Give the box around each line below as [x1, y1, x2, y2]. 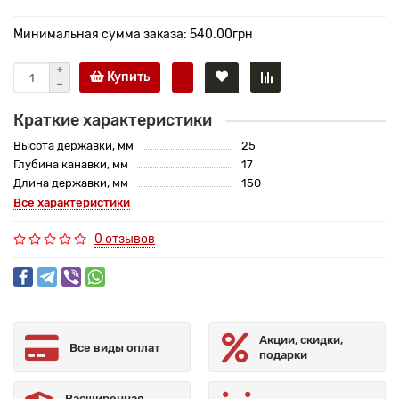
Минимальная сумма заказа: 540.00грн [13, 27, 253, 43]
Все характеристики [13, 196, 130, 210]
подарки [259, 348, 308, 362]
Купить [104, 69, 150, 85]
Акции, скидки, [259, 333, 344, 347]
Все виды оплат [69, 340, 160, 354]
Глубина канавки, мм [13, 158, 128, 172]
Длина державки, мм [13, 176, 128, 191]
